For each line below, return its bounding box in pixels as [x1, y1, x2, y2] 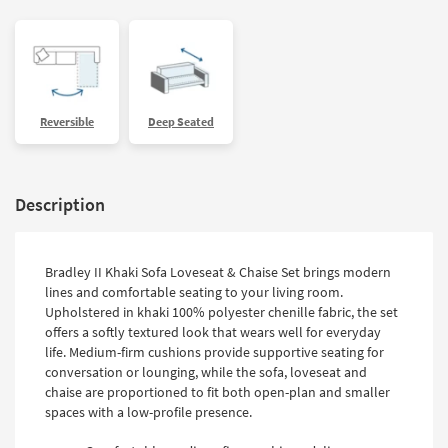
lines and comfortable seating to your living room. [45, 282, 343, 301]
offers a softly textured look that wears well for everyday [45, 322, 381, 341]
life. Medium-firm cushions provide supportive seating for [45, 342, 384, 361]
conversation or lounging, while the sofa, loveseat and [45, 362, 367, 381]
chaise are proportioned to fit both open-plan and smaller [45, 382, 390, 401]
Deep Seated [148, 113, 214, 129]
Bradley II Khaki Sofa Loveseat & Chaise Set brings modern [45, 262, 391, 281]
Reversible [40, 113, 94, 129]
